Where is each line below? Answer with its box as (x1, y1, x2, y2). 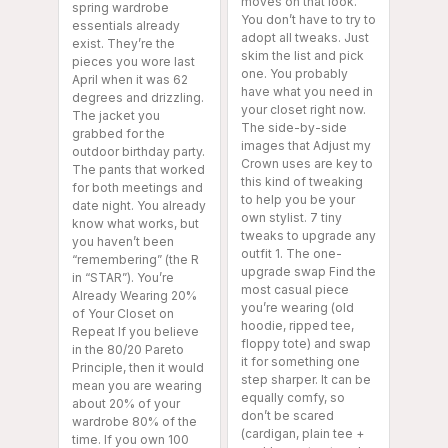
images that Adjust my (241, 138, 371, 154)
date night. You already (72, 198, 206, 214)
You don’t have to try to (241, 12, 376, 28)
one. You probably (241, 66, 348, 82)
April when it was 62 (72, 72, 188, 88)
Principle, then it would (72, 360, 204, 376)
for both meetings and (72, 180, 203, 196)
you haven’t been (72, 234, 174, 250)
